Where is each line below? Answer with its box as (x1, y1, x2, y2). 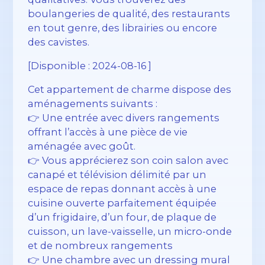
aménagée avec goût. (28, 140, 136, 153)
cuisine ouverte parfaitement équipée (28, 197, 217, 209)
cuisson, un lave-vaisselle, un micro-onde (28, 225, 232, 238)
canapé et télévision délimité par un (28, 169, 207, 181)
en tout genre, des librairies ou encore (28, 21, 218, 34)
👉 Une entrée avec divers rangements (28, 112, 220, 124)
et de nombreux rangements (28, 240, 173, 252)
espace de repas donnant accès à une (28, 183, 217, 195)
